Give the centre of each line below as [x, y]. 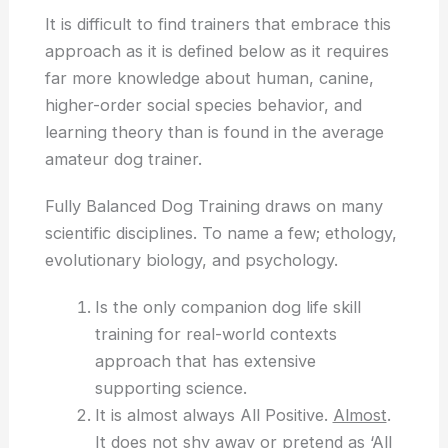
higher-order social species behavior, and [204, 105]
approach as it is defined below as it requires [217, 51]
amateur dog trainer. [124, 159]
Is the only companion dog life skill [227, 306]
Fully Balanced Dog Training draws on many [214, 205]
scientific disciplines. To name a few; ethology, [221, 232]
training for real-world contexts [215, 333]
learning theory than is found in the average [215, 132]
